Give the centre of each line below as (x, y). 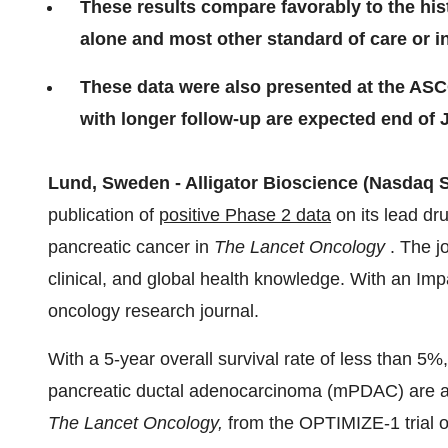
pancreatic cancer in (131, 247)
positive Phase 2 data (245, 215)
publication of (103, 215)
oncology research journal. (153, 311)
